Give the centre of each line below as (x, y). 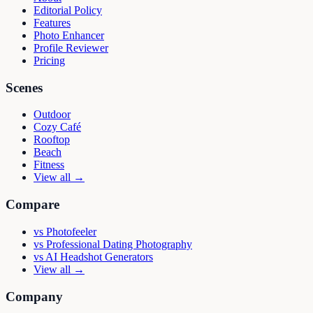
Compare (32, 205)
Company (34, 296)
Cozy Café (57, 127)
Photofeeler (71, 231)
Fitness (49, 165)
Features (52, 22)
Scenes (24, 87)
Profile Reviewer (71, 48)
